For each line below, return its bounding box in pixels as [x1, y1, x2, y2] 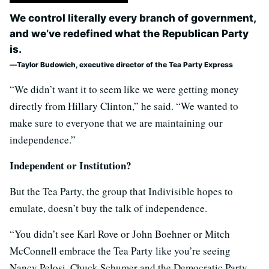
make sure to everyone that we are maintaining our [10, 115, 223, 130]
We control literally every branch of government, [10, 11, 256, 24]
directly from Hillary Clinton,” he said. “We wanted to [10, 98, 238, 113]
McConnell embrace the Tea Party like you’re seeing [10, 243, 231, 258]
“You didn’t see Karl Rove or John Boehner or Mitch [10, 226, 230, 241]
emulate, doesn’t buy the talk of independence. [10, 201, 207, 215]
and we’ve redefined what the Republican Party [10, 27, 249, 40]
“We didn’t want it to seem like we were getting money [10, 82, 239, 96]
